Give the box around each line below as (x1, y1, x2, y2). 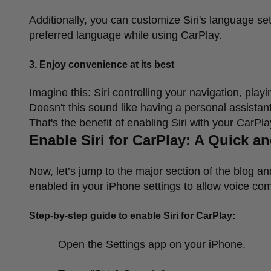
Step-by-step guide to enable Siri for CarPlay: (29, 210, 235, 221)
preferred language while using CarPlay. (29, 28, 222, 41)
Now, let (29, 165, 68, 177)
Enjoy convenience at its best (39, 59, 174, 70)
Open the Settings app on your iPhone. (58, 238, 246, 250)
